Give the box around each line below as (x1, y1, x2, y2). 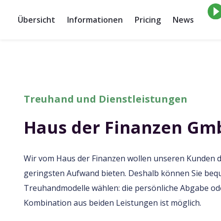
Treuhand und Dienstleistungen (24, 92, 187, 106)
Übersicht (18, 14, 55, 25)
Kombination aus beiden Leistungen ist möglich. (24, 197, 201, 208)
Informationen (67, 14, 123, 25)
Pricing (135, 14, 161, 25)
